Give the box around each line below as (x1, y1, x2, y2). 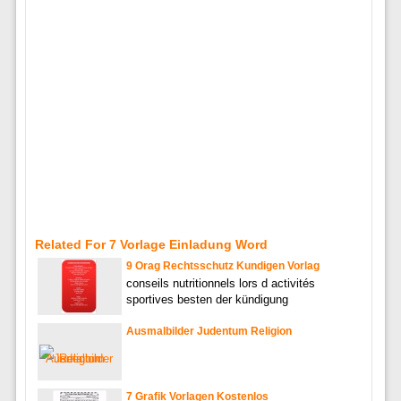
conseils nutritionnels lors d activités (125, 277, 315, 291)
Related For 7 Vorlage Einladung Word (34, 237, 268, 252)
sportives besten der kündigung (125, 293, 288, 307)
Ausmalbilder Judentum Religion (125, 325, 292, 338)
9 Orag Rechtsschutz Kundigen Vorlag (125, 260, 320, 273)
